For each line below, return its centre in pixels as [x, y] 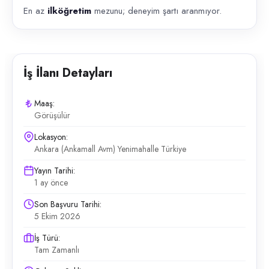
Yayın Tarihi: [55, 171]
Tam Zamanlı [57, 250]
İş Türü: [47, 238]
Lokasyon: [51, 137]
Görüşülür [52, 115]
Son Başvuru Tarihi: [68, 204]
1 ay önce [51, 183]
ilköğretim [69, 11]
